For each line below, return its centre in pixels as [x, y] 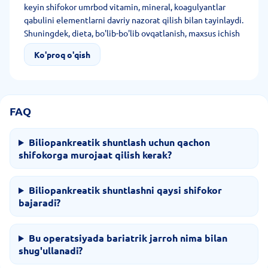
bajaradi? [39, 202]
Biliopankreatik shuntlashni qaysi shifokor [125, 190]
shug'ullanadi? [51, 250]
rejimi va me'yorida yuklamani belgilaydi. [100, 46]
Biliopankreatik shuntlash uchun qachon [119, 142]
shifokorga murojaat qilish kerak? [95, 155]
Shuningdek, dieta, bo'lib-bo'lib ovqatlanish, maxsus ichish [132, 33]
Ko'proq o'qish [62, 54]
